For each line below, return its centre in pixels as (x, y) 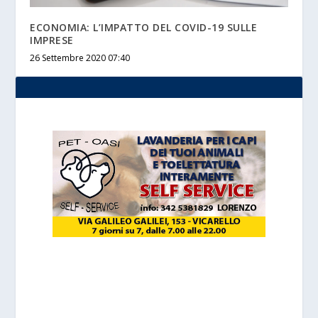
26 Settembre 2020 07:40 (80, 58)
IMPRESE (52, 40)
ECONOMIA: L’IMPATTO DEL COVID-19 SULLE (144, 28)
